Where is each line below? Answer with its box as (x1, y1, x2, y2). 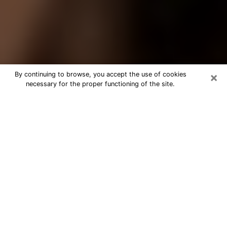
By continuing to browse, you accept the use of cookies (14, 70, 186, 78)
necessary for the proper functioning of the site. (26, 80, 175, 88)
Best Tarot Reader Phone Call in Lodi (8, 94, 217, 108)
